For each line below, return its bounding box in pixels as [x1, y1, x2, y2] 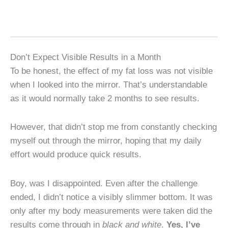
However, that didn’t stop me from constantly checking [10, 122, 217, 132]
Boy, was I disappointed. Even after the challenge [10, 178, 197, 188]
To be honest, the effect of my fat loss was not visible [10, 65, 213, 76]
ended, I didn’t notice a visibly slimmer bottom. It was [10, 191, 213, 202]
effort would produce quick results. [10, 149, 147, 160]
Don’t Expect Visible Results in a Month [10, 51, 161, 62]
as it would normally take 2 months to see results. [10, 93, 199, 103]
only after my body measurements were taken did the [10, 205, 212, 216]
